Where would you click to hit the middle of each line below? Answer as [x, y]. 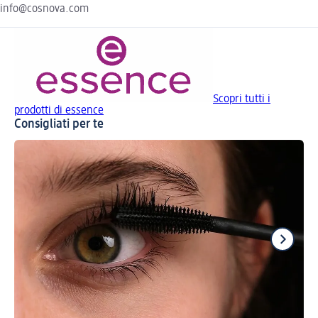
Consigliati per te [59, 124]
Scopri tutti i [242, 99]
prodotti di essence [59, 110]
